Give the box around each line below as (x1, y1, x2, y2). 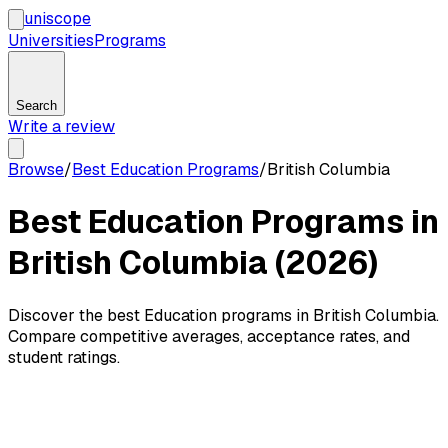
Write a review (8, 116, 115, 137)
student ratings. (8, 346, 120, 368)
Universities (8, 30, 94, 51)
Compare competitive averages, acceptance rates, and (8, 325, 410, 347)
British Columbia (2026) (8, 242, 378, 284)
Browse (8, 159, 64, 180)
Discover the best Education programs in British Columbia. (8, 304, 439, 326)
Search (16, 98, 57, 113)
